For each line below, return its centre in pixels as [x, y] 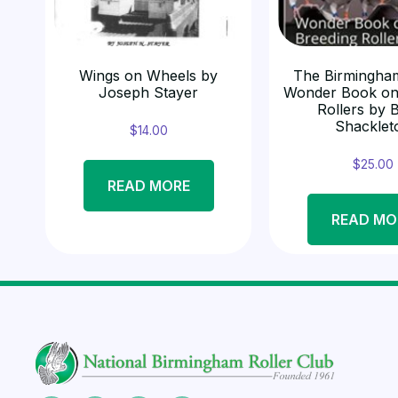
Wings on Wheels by [149, 76]
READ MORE [148, 186]
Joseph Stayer [149, 93]
